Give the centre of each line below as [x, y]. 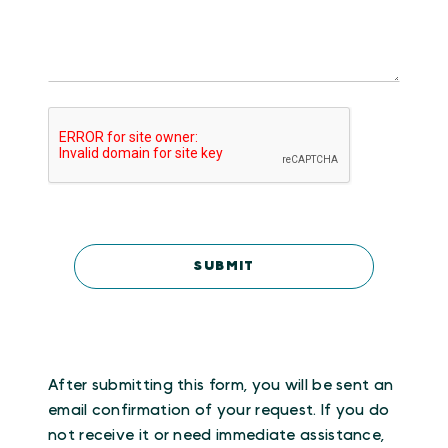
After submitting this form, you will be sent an [221, 385]
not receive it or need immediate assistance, [216, 435]
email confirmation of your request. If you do [219, 410]
